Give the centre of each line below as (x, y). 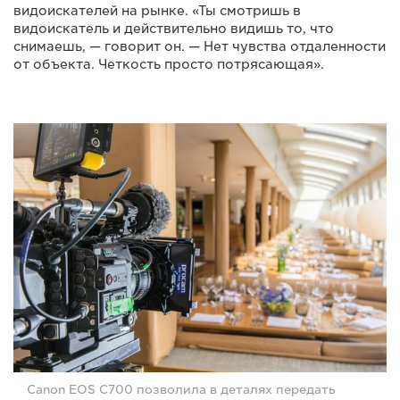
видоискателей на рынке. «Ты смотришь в (157, 10)
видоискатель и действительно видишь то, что (174, 28)
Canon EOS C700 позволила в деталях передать (181, 389)
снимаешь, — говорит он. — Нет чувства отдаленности (200, 46)
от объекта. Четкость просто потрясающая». (169, 64)
